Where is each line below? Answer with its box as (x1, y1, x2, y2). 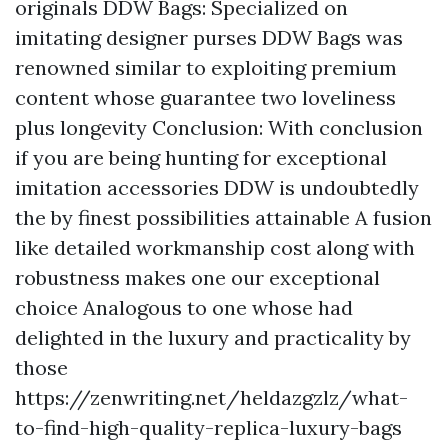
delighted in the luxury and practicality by (15, 325, 411, 350)
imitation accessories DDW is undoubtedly (15, 175, 419, 200)
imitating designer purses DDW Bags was (15, 25, 403, 50)
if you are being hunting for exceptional (15, 145, 387, 170)
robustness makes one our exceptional (15, 265, 380, 290)
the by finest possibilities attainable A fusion (15, 205, 432, 230)
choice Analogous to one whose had (15, 295, 353, 320)
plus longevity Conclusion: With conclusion (15, 115, 423, 140)
